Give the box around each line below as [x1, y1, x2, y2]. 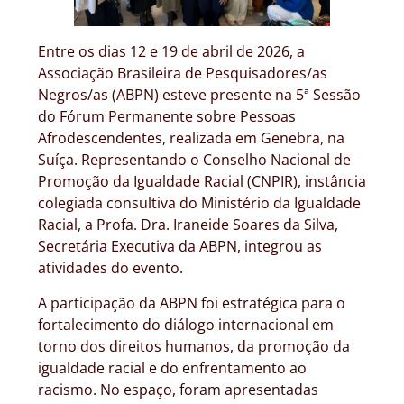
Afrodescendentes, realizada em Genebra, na [38, 128, 344, 149]
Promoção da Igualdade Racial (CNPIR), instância [38, 171, 366, 192]
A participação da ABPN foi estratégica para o [38, 292, 345, 313]
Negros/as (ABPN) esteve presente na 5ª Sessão [38, 85, 361, 106]
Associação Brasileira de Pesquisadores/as [38, 63, 327, 84]
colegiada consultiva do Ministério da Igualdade [38, 193, 361, 214]
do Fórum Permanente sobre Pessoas [38, 106, 296, 127]
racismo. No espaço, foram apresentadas [38, 379, 318, 399]
